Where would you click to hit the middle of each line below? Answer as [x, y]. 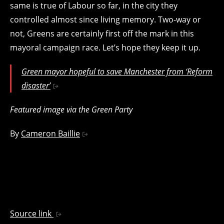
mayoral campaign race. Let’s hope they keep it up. [105, 47]
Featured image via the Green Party [71, 109]
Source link [32, 213]
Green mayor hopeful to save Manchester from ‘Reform [117, 71]
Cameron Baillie [50, 133]
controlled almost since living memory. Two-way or [105, 19]
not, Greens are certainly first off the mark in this [102, 33]
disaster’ [36, 85]
